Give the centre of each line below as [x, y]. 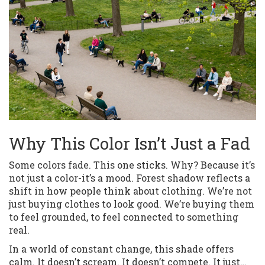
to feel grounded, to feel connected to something [124, 217]
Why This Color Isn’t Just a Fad [130, 144]
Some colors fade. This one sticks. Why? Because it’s [132, 165]
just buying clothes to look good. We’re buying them [132, 204]
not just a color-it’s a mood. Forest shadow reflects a [130, 178]
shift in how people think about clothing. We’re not [130, 191]
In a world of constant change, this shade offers [121, 249]
